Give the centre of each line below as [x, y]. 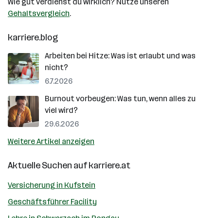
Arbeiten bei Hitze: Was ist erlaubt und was [120, 56]
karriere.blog [33, 37]
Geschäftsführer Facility [52, 202]
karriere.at [109, 165]
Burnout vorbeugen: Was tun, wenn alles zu [120, 99]
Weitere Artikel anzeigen [51, 141]
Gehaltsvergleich [39, 13]
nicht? [56, 67]
